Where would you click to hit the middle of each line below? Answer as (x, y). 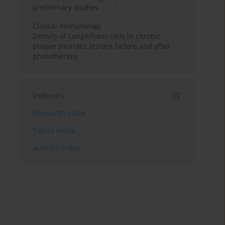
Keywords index (60, 113)
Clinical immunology (67, 26)
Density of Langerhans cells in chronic (97, 36)
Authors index (57, 148)
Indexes (48, 95)
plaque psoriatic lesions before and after (102, 46)
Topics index (54, 131)
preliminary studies (66, 8)
